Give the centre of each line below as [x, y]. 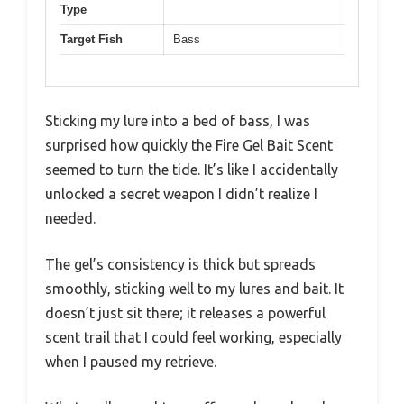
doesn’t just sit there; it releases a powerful [185, 313]
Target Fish [92, 39]
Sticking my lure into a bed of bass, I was [178, 121]
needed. [70, 219]
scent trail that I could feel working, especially [193, 338]
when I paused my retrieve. [131, 362]
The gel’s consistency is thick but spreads [180, 265]
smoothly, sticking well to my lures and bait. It [194, 289]
